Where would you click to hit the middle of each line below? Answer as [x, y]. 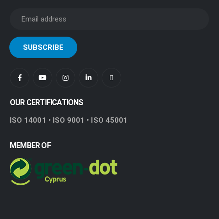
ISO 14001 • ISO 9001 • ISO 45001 [69, 120]
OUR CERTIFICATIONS [47, 103]
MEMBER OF [30, 146]
